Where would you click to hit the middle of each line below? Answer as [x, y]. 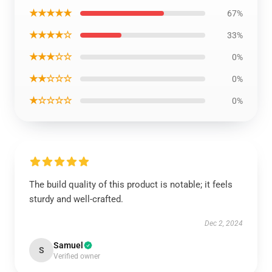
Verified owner [77, 256]
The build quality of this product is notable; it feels [131, 185]
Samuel [68, 245]
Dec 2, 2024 [224, 223]
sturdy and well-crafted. [76, 199]
